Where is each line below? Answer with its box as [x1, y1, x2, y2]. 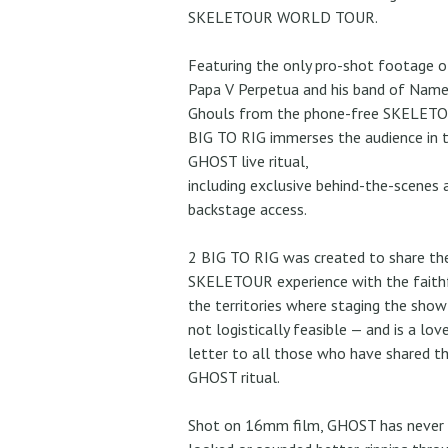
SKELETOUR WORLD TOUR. [187, 7, 378, 28]
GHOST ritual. [187, 367, 280, 388]
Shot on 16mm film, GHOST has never [187, 415, 444, 436]
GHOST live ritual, [187, 151, 309, 172]
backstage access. [187, 199, 307, 220]
